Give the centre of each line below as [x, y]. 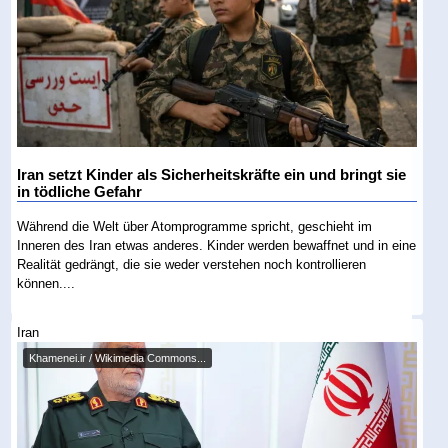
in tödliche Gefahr [80, 191]
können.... [46, 283]
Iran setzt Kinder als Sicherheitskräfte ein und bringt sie [212, 174]
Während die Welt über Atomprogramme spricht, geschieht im [195, 226]
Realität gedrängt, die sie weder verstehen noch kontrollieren [192, 264]
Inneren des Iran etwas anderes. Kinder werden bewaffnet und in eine [217, 245]
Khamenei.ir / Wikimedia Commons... [118, 358]
